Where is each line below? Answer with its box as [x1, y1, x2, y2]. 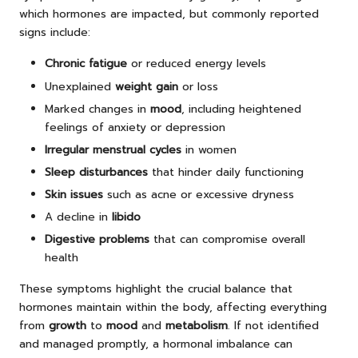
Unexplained [45, 78, 115, 95]
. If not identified [228, 317, 319, 335]
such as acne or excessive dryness [103, 185, 294, 203]
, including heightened [181, 100, 301, 117]
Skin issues [45, 185, 103, 203]
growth [49, 317, 86, 335]
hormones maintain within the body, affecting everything [19, 299, 327, 316]
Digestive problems [45, 231, 149, 249]
